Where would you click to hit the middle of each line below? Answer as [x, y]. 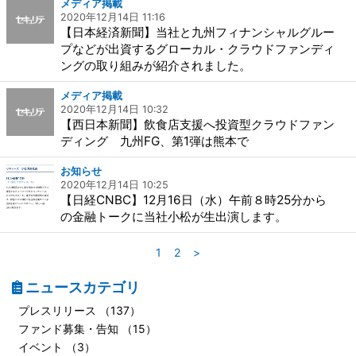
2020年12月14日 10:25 [114, 185]
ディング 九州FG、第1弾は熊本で [155, 141]
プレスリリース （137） [79, 310]
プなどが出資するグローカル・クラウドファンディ [197, 49]
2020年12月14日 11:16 [113, 17]
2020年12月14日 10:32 [114, 109]
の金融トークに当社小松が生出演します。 [174, 217]
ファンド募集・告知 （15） [87, 329]
